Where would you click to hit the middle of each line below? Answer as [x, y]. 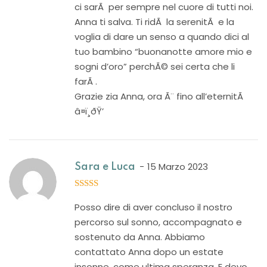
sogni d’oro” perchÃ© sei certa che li [155, 66]
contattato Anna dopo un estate [149, 252]
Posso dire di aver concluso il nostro [153, 207]
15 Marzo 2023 [178, 167]
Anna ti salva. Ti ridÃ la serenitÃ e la [154, 22]
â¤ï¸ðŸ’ [89, 111]
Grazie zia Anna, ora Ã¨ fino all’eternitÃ [160, 96]
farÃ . [86, 81]
